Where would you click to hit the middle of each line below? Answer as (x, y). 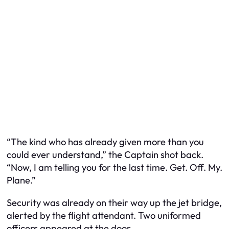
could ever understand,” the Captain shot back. (105, 155)
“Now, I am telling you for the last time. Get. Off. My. (114, 168)
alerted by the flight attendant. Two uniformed (104, 215)
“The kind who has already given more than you (105, 142)
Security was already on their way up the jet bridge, (114, 202)
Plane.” (21, 180)
